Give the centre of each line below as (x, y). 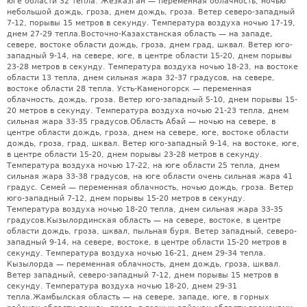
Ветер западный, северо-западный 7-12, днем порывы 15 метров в (143, 275)
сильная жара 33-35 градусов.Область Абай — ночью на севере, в (141, 121)
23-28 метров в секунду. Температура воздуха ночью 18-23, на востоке (152, 66)
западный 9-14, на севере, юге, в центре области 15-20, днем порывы (149, 56)
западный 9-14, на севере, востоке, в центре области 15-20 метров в (147, 242)
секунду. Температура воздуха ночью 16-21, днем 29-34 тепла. (136, 253)
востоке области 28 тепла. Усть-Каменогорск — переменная (129, 88)
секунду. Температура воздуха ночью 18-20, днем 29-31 (122, 286)
